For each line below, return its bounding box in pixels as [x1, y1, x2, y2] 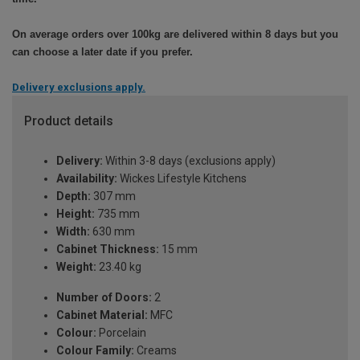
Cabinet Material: [56, 309, 148, 322]
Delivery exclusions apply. [12, 80, 145, 93]
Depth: [56, 190, 91, 203]
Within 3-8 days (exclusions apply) [103, 154, 276, 168]
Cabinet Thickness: [56, 243, 159, 256]
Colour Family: [56, 344, 134, 358]
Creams [134, 344, 177, 358]
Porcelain [96, 326, 146, 340]
